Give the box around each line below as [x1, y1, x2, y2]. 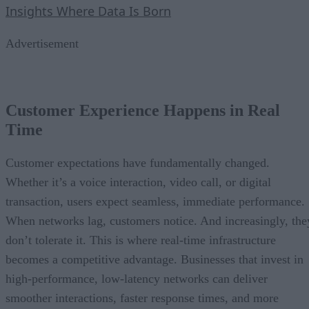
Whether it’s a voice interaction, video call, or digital [6, 175, 271, 190]
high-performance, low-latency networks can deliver [6, 272, 268, 286]
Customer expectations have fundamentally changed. [6, 156, 270, 170]
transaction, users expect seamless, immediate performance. [6, 195, 305, 209]
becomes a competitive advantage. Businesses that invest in [6, 252, 303, 267]
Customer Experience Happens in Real [6, 101, 280, 120]
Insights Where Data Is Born [6, 2, 171, 19]
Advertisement [6, 36, 79, 50]
